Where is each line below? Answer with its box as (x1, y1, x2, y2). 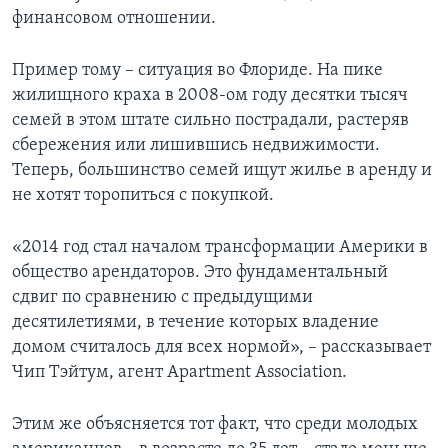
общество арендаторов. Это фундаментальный (12, 262, 388, 282)
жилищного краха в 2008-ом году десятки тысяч (12, 85, 408, 105)
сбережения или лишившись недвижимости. (12, 135, 380, 155)
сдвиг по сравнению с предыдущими (12, 287, 313, 307)
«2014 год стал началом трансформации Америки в (12, 237, 428, 257)
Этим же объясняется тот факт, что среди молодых (12, 414, 418, 434)
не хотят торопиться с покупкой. (12, 185, 274, 205)
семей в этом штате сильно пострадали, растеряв (12, 110, 409, 130)
